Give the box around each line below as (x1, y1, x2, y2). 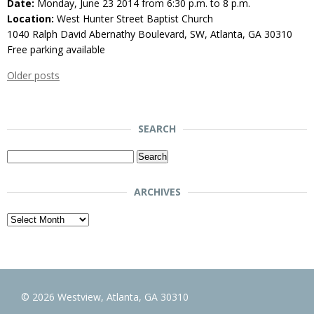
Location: (7, 11, 54, 25)
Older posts (7, 68, 60, 82)
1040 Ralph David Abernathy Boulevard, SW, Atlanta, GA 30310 (7, 27, 292, 41)
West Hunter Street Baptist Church (54, 11, 213, 25)
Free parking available (7, 42, 105, 56)
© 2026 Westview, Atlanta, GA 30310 (21, 289, 189, 303)
